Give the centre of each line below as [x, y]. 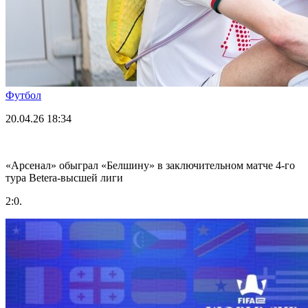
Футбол [23, 95]
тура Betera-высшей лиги [64, 177]
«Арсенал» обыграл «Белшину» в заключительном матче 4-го [150, 165]
